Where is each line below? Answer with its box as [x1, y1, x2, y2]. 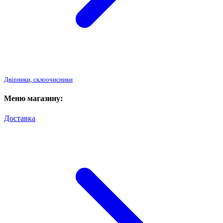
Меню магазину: [4, 94, 63, 103]
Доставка [4, 113, 35, 122]
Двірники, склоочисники [4, 76, 73, 84]
